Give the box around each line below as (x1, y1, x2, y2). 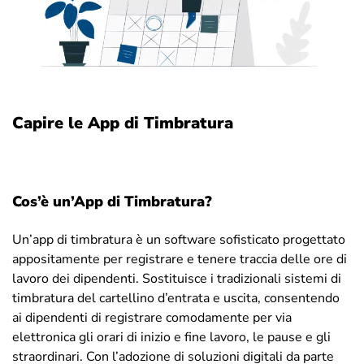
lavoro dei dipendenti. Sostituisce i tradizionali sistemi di (12, 269, 341, 288)
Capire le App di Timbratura (12, 111, 233, 134)
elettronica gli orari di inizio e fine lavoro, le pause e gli (12, 327, 331, 346)
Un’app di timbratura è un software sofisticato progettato (12, 230, 345, 249)
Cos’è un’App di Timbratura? (12, 191, 212, 211)
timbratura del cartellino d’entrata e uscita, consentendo (12, 288, 340, 307)
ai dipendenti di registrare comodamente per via (12, 308, 292, 327)
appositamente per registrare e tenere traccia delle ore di (12, 249, 347, 268)
